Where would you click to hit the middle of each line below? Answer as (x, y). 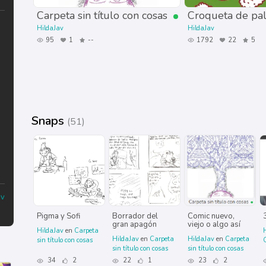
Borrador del (135, 216)
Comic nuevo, (211, 216)
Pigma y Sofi (59, 216)
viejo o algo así (214, 225)
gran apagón (135, 225)
